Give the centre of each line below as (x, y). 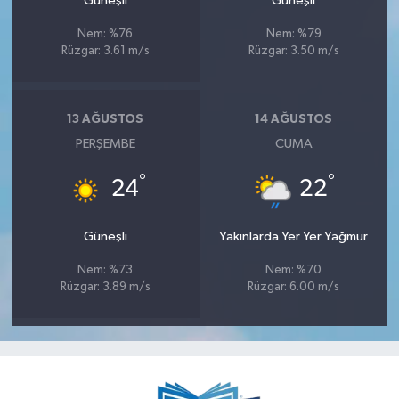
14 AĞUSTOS (294, 120)
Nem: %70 (294, 270)
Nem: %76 (106, 34)
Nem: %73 (106, 270)
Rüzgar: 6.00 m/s (294, 287)
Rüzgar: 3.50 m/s (293, 51)
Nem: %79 (293, 34)
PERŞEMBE (105, 143)
